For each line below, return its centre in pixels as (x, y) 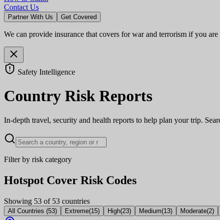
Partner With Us (30, 17)
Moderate (193, 211)
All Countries (27, 211)
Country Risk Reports (78, 96)
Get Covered (79, 17)
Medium (150, 211)
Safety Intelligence (45, 72)
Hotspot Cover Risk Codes (70, 180)
